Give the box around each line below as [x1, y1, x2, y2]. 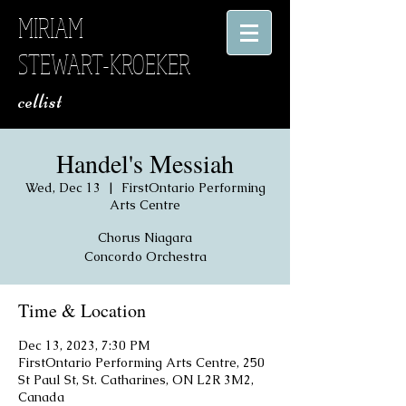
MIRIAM [18, 11, 83, 44]
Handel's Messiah [56, 146, 234, 180]
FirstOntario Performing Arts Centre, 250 [18, 354, 265, 371]
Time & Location [18, 298, 146, 323]
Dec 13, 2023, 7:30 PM [18, 337, 150, 353]
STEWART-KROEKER [18, 47, 190, 81]
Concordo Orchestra [83, 248, 207, 265]
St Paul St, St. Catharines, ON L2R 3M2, [18, 372, 254, 388]
